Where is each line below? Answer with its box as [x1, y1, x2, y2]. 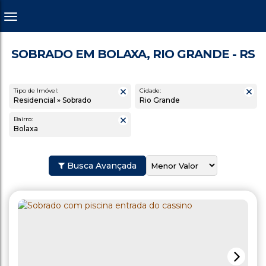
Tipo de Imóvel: [14, 87, 58, 94]
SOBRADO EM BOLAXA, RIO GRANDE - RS [11, 47, 255, 61]
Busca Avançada [65, 160, 137, 171]
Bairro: [14, 115, 33, 123]
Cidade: [140, 87, 161, 94]
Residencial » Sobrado [19, 96, 91, 104]
